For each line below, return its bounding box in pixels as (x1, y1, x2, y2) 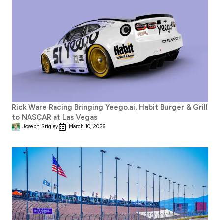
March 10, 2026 (69, 123, 105, 130)
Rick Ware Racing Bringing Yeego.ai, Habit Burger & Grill (12, 102, 208, 111)
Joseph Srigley (22, 123, 58, 130)
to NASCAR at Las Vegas (12, 112, 97, 122)
